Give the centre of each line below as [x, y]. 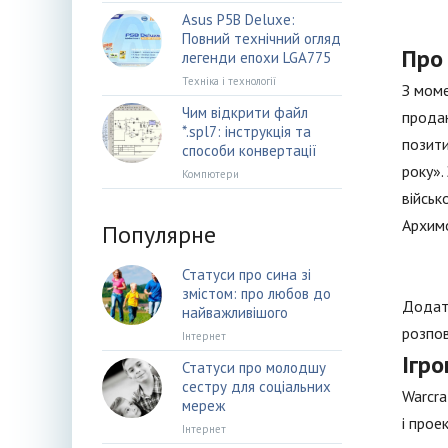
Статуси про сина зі [246, 274]
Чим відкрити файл [245, 112]
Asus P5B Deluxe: [238, 19]
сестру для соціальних [256, 386]
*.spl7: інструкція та [246, 131]
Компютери [210, 174]
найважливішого [235, 312]
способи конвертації [249, 150]
